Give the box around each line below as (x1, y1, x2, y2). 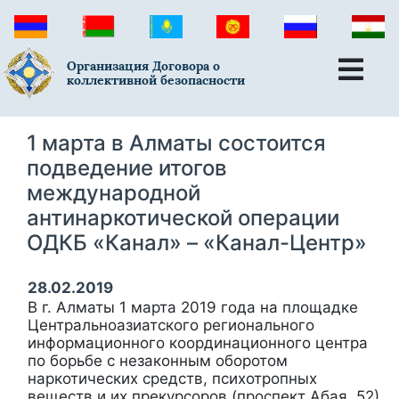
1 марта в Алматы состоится (27, 129, 326, 156)
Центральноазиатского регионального (28, 315, 314, 334)
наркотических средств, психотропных (28, 369, 317, 387)
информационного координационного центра (28, 333, 368, 352)
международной (27, 179, 200, 206)
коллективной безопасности (67, 72, 246, 89)
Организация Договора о (67, 58, 221, 75)
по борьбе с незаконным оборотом (28, 351, 288, 370)
